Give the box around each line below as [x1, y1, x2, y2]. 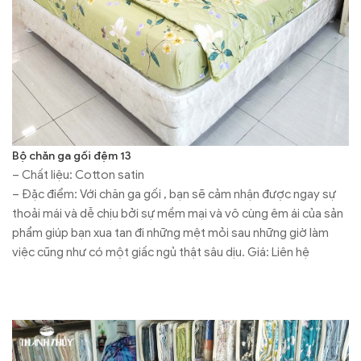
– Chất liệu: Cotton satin [12, 167, 144, 182]
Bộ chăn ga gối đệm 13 [12, 148, 131, 163]
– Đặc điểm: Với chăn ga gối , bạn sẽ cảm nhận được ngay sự [12, 186, 336, 201]
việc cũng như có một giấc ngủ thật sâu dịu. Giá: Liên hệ [12, 244, 309, 259]
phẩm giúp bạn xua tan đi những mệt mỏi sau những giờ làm [12, 225, 329, 240]
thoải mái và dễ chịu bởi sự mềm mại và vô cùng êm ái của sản [12, 205, 343, 221]
